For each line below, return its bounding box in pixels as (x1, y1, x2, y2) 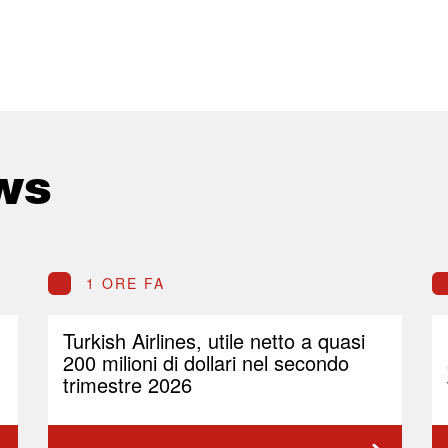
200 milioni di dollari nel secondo (63, 348, 349, 378)
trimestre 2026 (63, 370, 192, 400)
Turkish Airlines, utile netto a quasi (63, 326, 365, 356)
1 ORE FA (86, 273, 165, 294)
